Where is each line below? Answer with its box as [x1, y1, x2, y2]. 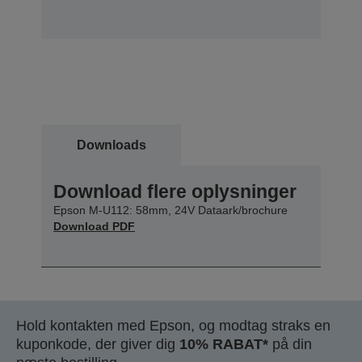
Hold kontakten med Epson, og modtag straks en [16, 317, 330, 334]
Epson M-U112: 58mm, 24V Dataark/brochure [53, 203, 288, 217]
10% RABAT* [179, 335, 268, 352]
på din [268, 335, 312, 352]
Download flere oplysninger [53, 180, 297, 202]
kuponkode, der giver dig [16, 335, 179, 352]
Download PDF [53, 219, 135, 233]
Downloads [76, 137, 146, 152]
